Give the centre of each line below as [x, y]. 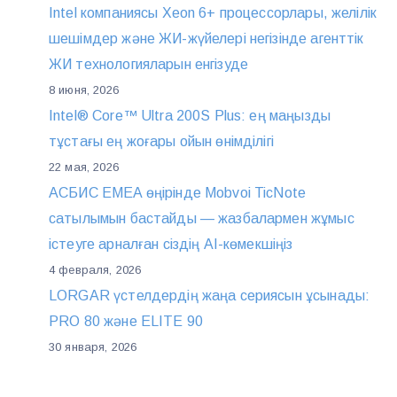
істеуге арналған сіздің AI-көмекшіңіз [171, 244]
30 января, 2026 [93, 346]
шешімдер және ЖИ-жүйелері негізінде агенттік [206, 38]
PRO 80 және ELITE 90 [126, 321]
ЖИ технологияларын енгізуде [149, 64]
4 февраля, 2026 [95, 269]
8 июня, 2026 [84, 90]
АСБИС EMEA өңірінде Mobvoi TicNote [178, 192]
